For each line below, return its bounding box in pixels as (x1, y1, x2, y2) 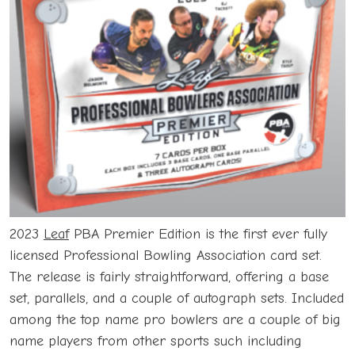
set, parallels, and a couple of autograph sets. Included (10, 289, 344, 307)
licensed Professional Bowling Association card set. (10, 246, 322, 264)
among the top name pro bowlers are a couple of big (10, 311, 341, 328)
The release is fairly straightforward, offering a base (10, 268, 329, 285)
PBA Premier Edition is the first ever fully (69, 225, 327, 242)
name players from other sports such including (10, 332, 302, 349)
